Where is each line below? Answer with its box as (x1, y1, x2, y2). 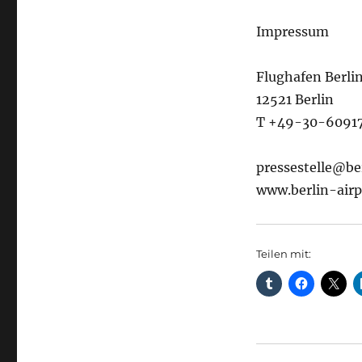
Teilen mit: (255, 247, 311, 260)
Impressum (255, 23, 329, 40)
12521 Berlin (255, 91, 334, 107)
